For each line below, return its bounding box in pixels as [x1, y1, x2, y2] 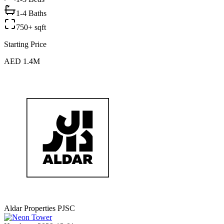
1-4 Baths [16, 9, 46, 18]
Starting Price [4, 40, 46, 49]
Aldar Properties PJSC [4, 204, 75, 213]
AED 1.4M [4, 57, 40, 66]
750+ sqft [16, 23, 46, 32]
